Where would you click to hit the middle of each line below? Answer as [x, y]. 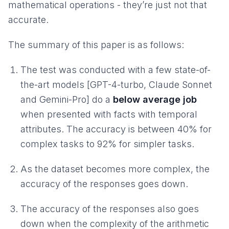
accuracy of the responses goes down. [104, 184]
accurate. [28, 20]
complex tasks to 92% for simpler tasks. [107, 144]
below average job [155, 100]
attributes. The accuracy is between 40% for [116, 129]
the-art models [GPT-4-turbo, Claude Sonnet [116, 85]
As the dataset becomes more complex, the [115, 169]
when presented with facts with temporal [109, 114]
